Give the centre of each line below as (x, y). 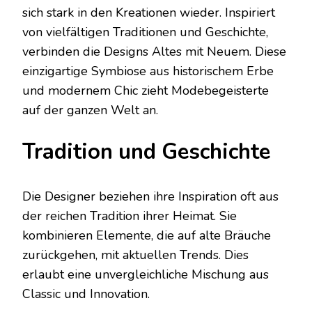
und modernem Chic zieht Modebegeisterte (146, 91)
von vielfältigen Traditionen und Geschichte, (145, 32)
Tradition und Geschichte (146, 152)
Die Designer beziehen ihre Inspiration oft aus (150, 197)
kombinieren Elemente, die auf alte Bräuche (147, 236)
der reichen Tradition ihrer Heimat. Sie (130, 216)
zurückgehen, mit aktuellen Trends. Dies (135, 255)
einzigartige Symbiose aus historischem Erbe (148, 71)
